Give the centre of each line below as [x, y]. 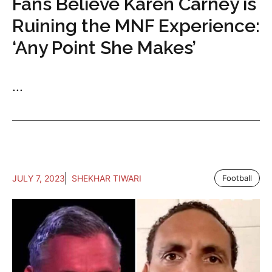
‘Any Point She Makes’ [104, 48]
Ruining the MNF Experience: [136, 26]
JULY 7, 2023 [39, 178]
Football [237, 178]
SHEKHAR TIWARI [107, 178]
